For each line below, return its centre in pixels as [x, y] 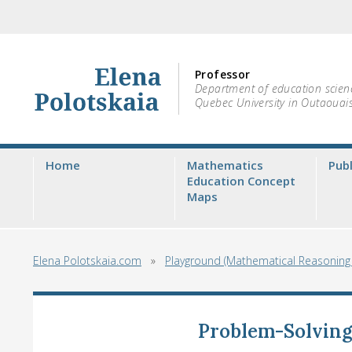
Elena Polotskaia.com [87, 260]
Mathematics [225, 165]
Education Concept [241, 181]
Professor [223, 74]
